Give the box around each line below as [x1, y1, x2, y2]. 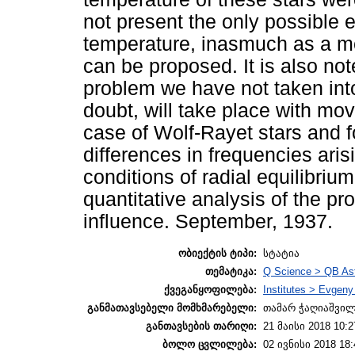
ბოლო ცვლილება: [162, 338, 257, 350]
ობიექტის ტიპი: [178, 246, 257, 259]
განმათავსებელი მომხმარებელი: [87, 301, 257, 314]
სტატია [263, 246, 300, 259]
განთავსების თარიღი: [146, 319, 257, 332]
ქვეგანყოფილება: [164, 283, 257, 296]
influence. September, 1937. [83, 211, 333, 233]
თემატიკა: [205, 265, 257, 277]
